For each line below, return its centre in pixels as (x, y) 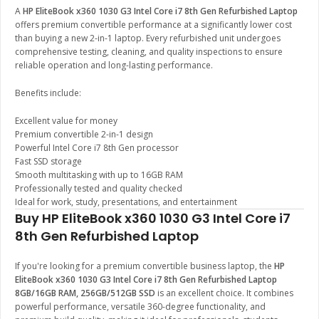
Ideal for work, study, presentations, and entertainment (126, 202)
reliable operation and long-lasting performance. (114, 66)
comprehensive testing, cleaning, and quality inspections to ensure (149, 52)
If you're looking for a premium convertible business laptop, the (145, 266)
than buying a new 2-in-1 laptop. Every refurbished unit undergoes (148, 38)
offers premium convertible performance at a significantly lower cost (153, 25)
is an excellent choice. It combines (224, 293)
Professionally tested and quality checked (99, 189)
